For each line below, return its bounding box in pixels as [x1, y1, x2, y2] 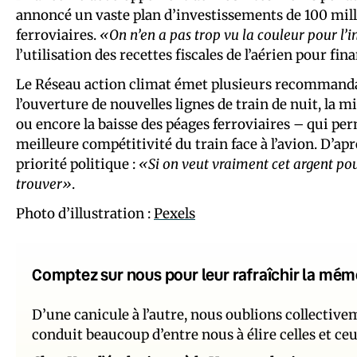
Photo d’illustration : [16, 204, 154, 222]
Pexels [154, 204, 195, 222]
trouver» [16, 175, 72, 193]
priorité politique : [16, 155, 139, 173]
